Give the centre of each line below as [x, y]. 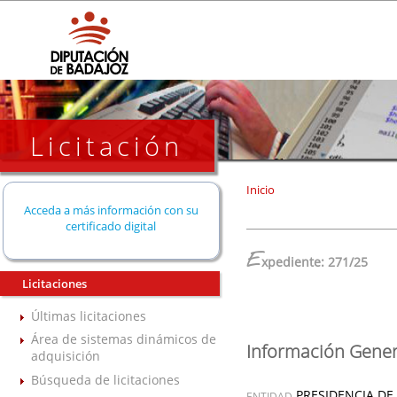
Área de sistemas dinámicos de [124, 339]
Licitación [107, 146]
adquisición [66, 356]
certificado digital [111, 226]
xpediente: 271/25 [314, 262]
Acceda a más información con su [111, 210]
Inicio [260, 190]
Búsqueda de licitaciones [105, 379]
